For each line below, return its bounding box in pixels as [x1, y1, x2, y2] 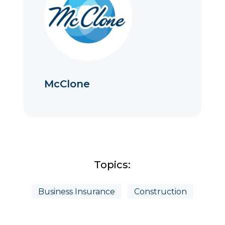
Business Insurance [38, 187, 115, 197]
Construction [134, 187, 187, 197]
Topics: [94, 159, 131, 171]
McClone [44, 78, 90, 90]
